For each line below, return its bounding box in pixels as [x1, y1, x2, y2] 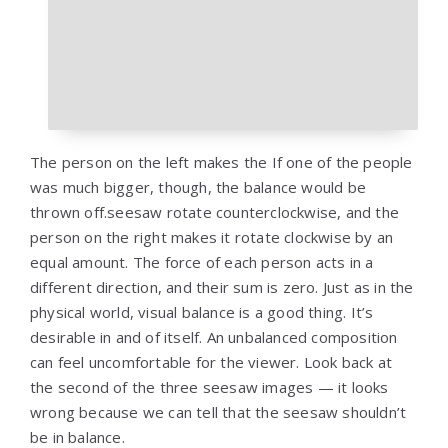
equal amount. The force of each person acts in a [30, 252, 374, 272]
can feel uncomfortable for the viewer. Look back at [30, 352, 393, 372]
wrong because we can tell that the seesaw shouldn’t [30, 402, 407, 422]
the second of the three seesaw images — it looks [30, 377, 389, 397]
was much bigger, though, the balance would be [30, 177, 367, 197]
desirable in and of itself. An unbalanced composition [30, 327, 398, 347]
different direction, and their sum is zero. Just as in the [30, 277, 414, 297]
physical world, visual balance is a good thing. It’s [30, 302, 374, 322]
